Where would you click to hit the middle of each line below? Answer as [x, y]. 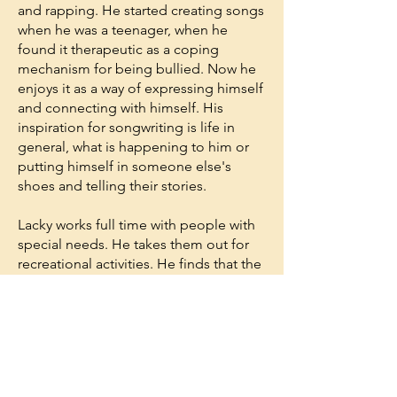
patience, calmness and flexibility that [136, 283]
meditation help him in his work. [122, 322]
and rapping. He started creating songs [141, 10]
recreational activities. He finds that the [140, 264]
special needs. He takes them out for [133, 244]
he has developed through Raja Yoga [134, 303]
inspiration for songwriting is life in [126, 127]
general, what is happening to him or [133, 147]
